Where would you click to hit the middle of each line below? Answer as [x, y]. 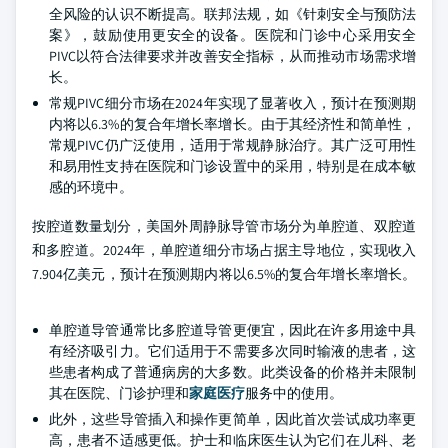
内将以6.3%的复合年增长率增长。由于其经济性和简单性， [232, 124]
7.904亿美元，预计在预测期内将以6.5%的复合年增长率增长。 [224, 274]
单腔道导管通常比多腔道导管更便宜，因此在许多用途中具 [232, 330]
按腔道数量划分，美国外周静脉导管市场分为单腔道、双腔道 [224, 226]
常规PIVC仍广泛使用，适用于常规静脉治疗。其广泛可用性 [232, 145]
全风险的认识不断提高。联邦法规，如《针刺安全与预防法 [232, 14]
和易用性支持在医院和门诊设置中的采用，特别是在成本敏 [232, 166]
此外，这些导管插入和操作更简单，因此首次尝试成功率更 [232, 419]
